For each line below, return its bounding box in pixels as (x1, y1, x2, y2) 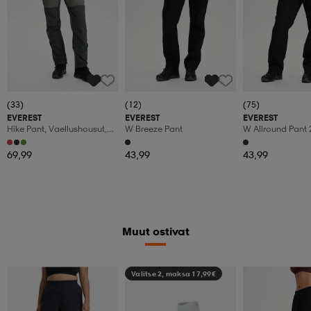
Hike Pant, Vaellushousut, (7, 124, 107, 135)
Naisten (7, 135, 37, 146)
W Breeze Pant (125, 124, 183, 135)
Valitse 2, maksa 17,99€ (131, 269, 216, 278)
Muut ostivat (121, 224, 190, 239)
